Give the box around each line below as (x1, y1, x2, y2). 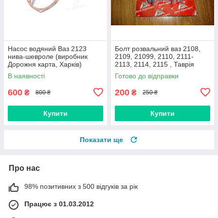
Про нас (9, 163, 40, 172)
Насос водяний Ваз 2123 (8, 44, 87, 53)
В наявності (8, 72, 45, 80)
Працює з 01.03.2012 (24, 200, 94, 208)
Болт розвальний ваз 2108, (115, 44, 200, 53)
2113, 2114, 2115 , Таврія (115, 60, 194, 68)
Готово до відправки (115, 72, 179, 80)
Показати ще (80, 135, 123, 144)
